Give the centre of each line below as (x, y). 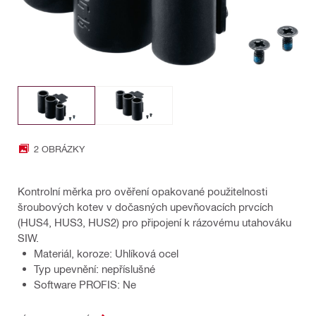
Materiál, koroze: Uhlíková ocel (106, 254)
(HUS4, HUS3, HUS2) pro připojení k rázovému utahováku (154, 223)
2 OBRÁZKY (59, 148)
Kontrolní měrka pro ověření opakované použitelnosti (142, 192)
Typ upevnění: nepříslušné (95, 269)
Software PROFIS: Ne (85, 285)
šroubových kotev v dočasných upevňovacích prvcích (145, 207)
